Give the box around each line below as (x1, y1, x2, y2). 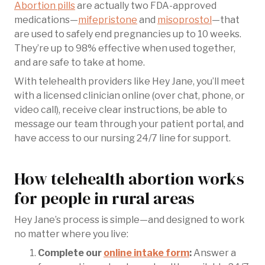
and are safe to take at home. (14, 57, 145, 68)
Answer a (193, 247, 236, 258)
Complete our (38, 247, 104, 258)
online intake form (104, 247, 189, 258)
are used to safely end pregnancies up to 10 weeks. (14, 28, 241, 40)
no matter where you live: (14, 228, 128, 240)
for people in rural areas (14, 187, 195, 209)
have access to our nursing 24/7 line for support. (14, 132, 231, 144)
